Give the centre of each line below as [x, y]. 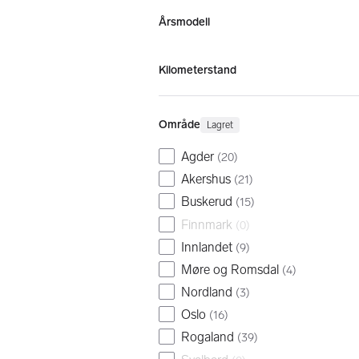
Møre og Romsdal [230, 269]
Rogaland [208, 337]
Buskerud [207, 202]
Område [179, 125]
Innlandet [207, 247]
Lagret [220, 125]
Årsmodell [184, 22]
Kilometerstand [198, 70]
